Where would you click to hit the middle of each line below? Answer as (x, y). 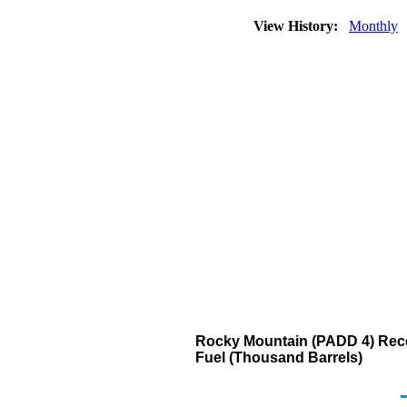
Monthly (373, 26)
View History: (298, 26)
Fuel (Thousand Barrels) (279, 357)
